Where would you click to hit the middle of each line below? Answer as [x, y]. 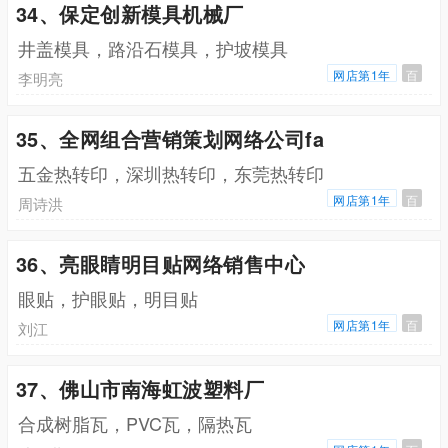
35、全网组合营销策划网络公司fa [170, 138]
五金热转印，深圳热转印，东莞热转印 [170, 172]
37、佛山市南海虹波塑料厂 [140, 388]
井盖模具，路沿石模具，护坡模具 [152, 47]
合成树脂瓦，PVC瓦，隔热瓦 [134, 422]
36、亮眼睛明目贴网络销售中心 [160, 263]
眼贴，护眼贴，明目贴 [107, 297]
